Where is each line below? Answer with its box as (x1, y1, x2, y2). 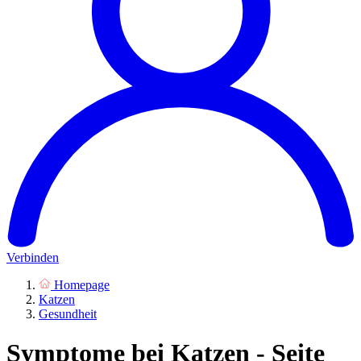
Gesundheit (39, 306, 97, 321)
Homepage (54, 277, 110, 292)
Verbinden (6, 250, 59, 264)
